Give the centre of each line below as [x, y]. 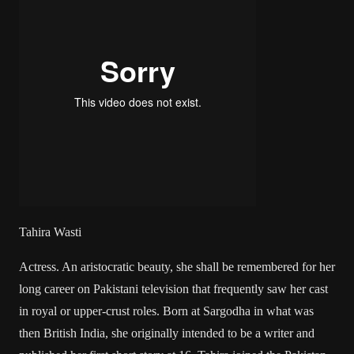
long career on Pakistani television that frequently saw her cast [173, 289]
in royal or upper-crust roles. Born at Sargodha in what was [166, 311]
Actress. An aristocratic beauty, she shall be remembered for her [177, 267]
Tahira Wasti [50, 232]
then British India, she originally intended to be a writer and [167, 333]
